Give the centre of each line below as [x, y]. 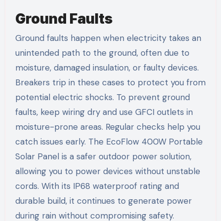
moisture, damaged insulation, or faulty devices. [107, 68]
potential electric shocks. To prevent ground [102, 97]
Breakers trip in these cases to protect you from [110, 83]
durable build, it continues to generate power [103, 201]
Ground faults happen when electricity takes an [108, 38]
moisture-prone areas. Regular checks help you [108, 127]
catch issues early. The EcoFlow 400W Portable [109, 142]
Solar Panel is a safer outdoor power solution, [103, 157]
